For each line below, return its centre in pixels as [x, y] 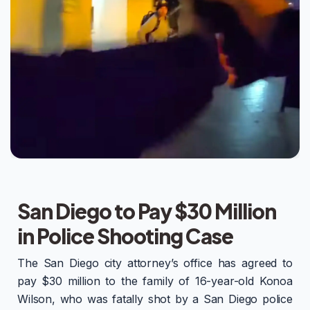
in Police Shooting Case [126, 236]
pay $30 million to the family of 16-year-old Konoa [155, 281]
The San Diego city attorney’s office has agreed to [155, 263]
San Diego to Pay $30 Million [147, 211]
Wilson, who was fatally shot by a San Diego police [155, 299]
